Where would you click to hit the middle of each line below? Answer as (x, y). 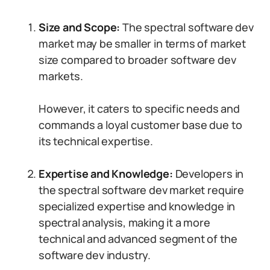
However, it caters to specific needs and (139, 108)
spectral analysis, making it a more (124, 222)
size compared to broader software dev (137, 60)
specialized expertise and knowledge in (137, 206)
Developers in (208, 174)
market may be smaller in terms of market (142, 43)
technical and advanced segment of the (138, 239)
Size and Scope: (81, 27)
